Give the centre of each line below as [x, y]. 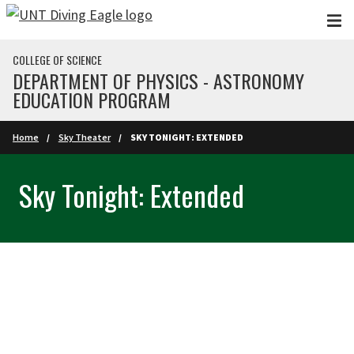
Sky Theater [84, 137]
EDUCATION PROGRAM [92, 100]
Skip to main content [70, 19]
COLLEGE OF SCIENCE [57, 60]
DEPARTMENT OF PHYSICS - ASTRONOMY [158, 81]
